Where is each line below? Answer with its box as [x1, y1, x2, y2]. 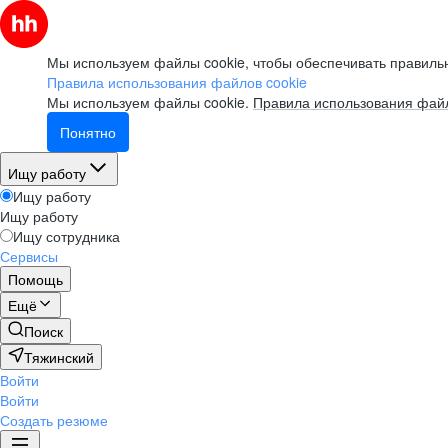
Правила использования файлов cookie [47, 72, 307, 92]
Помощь [8, 269, 63, 289]
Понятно [60, 122, 116, 142]
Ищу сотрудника [13, 226, 120, 246]
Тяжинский [24, 347, 94, 367]
